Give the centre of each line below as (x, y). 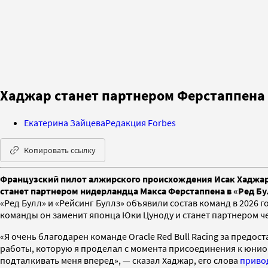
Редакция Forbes (141, 122)
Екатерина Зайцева (65, 122)
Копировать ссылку (60, 150)
